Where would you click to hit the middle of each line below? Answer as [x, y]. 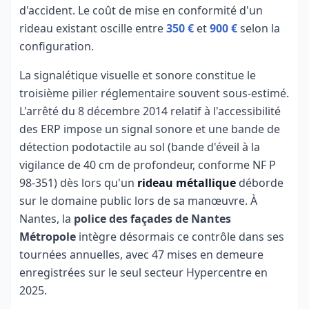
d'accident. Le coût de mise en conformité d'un [141, 10]
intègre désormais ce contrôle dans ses [180, 237]
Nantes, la [47, 219]
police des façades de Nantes [152, 219]
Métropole [48, 237]
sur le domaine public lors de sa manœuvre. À [138, 201]
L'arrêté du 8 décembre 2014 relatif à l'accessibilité [150, 111]
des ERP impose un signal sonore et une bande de [150, 129]
